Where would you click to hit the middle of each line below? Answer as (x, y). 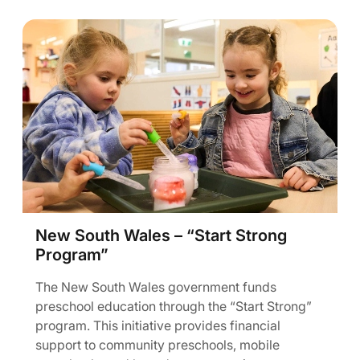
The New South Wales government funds (156, 287)
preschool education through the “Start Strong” (174, 306)
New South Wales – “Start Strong (161, 235)
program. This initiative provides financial (158, 325)
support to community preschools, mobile (157, 345)
